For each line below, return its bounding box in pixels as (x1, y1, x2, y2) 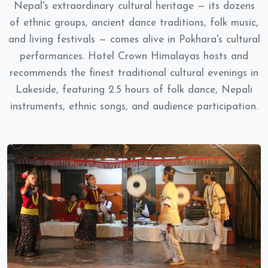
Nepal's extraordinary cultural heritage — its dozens (13, 1, 255, 11)
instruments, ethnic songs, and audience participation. (10, 102, 258, 112)
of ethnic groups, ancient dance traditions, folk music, (10, 18, 258, 28)
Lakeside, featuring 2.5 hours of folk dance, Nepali (16, 85, 252, 95)
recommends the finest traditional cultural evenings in (10, 68, 258, 78)
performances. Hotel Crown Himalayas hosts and (20, 51, 248, 62)
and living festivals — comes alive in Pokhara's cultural (8, 35, 260, 45)
